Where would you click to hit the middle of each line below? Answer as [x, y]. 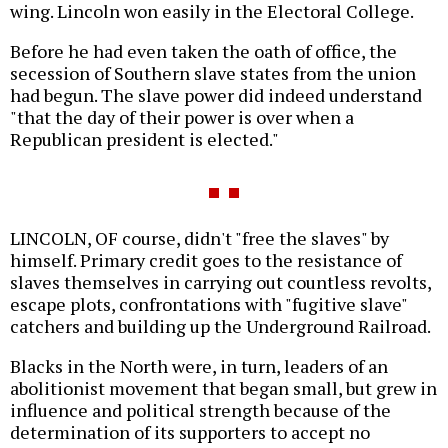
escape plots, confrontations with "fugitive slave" [208, 304]
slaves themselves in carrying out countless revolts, [220, 282]
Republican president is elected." [144, 139]
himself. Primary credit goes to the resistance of [206, 260]
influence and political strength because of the [200, 410]
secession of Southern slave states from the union [213, 73]
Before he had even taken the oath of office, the [203, 51]
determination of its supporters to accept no [190, 432]
